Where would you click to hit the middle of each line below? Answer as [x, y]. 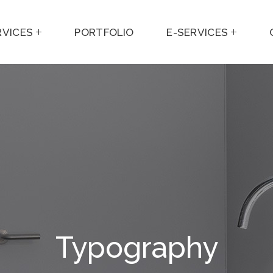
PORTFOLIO [104, 32]
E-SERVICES [197, 32]
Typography [136, 247]
